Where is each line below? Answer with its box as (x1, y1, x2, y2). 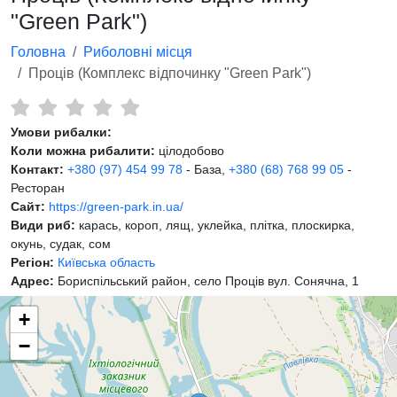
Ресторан (11, 180, 65, 195)
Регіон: (11, 254, 54, 269)
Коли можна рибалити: (11, 143, 155, 158)
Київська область (58, 254, 155, 269)
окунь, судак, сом (11, 236, 111, 251)
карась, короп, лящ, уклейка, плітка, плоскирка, (75, 217, 354, 232)
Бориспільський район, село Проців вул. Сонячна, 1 (54, 273, 359, 288)
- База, (183, 161, 229, 176)
